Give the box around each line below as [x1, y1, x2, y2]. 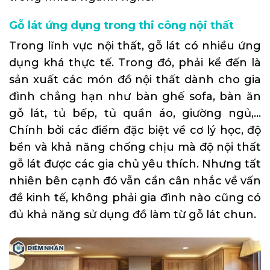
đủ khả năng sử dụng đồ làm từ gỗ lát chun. [9, 208, 256, 222]
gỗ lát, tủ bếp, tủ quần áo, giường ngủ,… [9, 107, 261, 121]
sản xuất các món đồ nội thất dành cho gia [9, 73, 261, 87]
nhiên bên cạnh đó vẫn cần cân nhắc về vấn [9, 174, 261, 188]
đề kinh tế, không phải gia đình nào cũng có [9, 191, 261, 205]
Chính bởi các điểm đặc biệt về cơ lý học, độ [9, 124, 261, 137]
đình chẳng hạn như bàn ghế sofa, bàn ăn [9, 90, 261, 104]
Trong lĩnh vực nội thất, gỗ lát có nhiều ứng [9, 39, 261, 53]
